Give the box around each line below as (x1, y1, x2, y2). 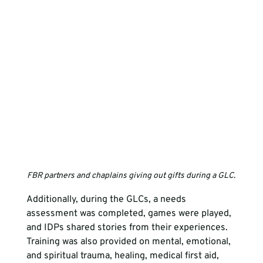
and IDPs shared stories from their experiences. (26, 222, 230, 234)
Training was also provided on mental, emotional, (26, 236, 233, 248)
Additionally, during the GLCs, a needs (26, 194, 188, 206)
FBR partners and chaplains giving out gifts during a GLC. (27, 171, 236, 181)
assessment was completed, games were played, (26, 208, 234, 220)
